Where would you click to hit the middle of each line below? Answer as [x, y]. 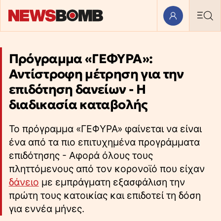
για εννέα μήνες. [46, 209]
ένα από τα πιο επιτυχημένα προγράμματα [104, 142]
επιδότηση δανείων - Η [77, 90]
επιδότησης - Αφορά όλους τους [81, 156]
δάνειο [24, 182]
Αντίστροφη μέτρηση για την [96, 74]
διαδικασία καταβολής [78, 105]
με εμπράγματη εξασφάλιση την [112, 182]
